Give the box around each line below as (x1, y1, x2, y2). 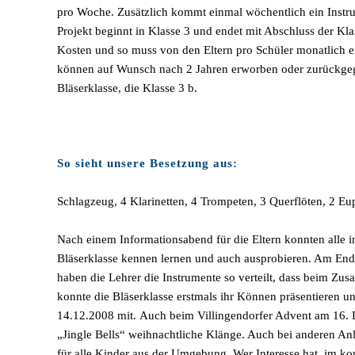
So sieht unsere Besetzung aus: (57, 157, 238, 170)
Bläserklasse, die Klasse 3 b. (57, 82, 197, 95)
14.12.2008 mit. (57, 309, 136, 323)
